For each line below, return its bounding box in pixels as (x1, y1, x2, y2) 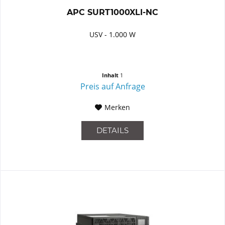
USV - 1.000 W (89, 30, 136, 40)
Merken (104, 102, 131, 113)
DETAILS (96, 126, 129, 136)
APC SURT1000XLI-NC (67, 8, 159, 18)
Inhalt (102, 71, 121, 79)
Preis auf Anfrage (80, 81, 145, 92)
